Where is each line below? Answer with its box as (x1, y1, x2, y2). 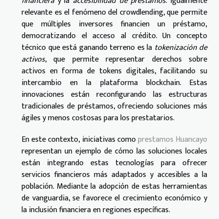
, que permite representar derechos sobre (45, 53, 207, 66)
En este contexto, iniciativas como (22, 133, 138, 147)
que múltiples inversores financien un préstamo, (22, 18, 207, 31)
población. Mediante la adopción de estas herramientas (22, 180, 207, 194)
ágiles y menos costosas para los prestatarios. (22, 111, 175, 125)
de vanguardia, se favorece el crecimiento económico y (22, 192, 207, 205)
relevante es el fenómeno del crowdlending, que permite (22, 6, 207, 20)
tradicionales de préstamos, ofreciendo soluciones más (22, 100, 207, 113)
